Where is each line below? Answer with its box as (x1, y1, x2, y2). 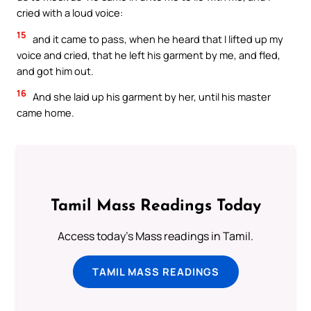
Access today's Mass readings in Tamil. (58, 228, 253, 244)
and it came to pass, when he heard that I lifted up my (31, 31, 283, 46)
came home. (17, 106, 74, 120)
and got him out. (17, 63, 94, 78)
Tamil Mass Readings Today (50, 198, 261, 215)
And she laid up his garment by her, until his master (31, 90, 271, 104)
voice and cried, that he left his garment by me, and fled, (17, 47, 280, 62)
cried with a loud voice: (17, 6, 123, 20)
